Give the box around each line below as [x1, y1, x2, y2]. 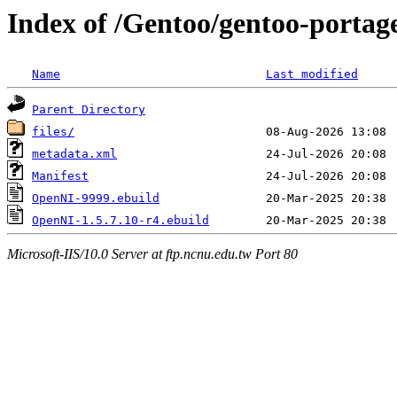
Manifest [32, 169, 89, 183]
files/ [32, 125, 74, 139]
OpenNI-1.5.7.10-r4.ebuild [32, 214, 209, 228]
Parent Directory [32, 103, 145, 117]
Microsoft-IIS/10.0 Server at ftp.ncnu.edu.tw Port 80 [7, 245, 298, 261]
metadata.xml [32, 147, 117, 161]
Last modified [266, 67, 358, 82]
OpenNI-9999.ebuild [32, 191, 160, 206]
